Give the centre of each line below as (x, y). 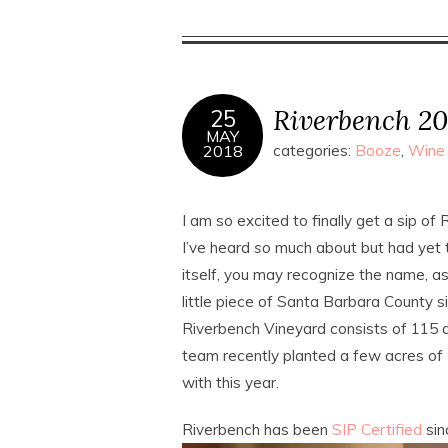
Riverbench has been (257, 429)
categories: (314, 150)
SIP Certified (377, 429)
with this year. (230, 382)
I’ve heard (218, 247)
